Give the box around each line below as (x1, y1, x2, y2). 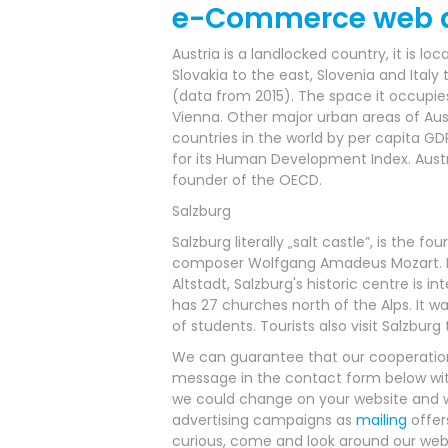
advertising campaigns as (172, 410, 356, 430)
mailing (356, 410, 407, 430)
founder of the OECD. (172, 170, 322, 190)
